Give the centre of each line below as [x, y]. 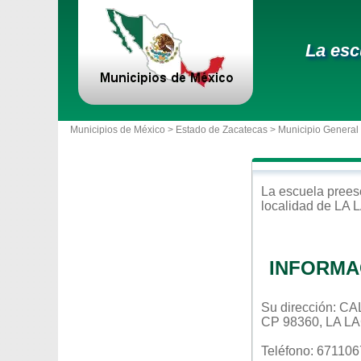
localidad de [298, 206]
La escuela [294, 191]
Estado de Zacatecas [222, 130]
